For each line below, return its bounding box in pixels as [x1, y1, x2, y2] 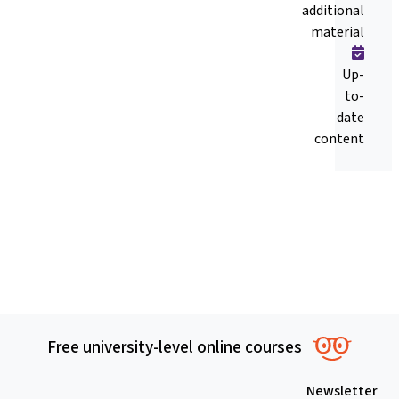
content [314, 129, 364, 149]
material [311, 22, 364, 42]
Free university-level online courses [46, 336, 302, 359]
